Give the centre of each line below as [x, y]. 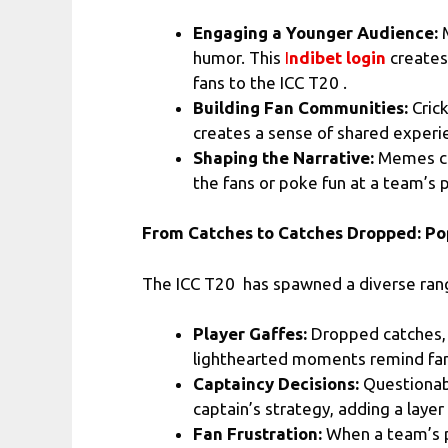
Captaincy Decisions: [276, 384]
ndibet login [337, 57]
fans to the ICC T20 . [270, 82]
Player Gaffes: [250, 334]
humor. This [239, 57]
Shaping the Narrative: [283, 157]
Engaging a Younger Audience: [315, 32]
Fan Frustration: [257, 434]
